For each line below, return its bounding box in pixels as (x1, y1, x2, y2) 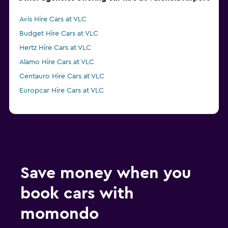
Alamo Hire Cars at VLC (19, 59, 94, 66)
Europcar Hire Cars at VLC (19, 87, 104, 95)
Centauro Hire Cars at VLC (19, 73, 104, 80)
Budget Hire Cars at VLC (19, 30, 98, 38)
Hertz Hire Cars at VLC (19, 44, 91, 52)
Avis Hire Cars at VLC (19, 16, 87, 23)
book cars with (20, 185, 134, 202)
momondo (20, 206, 99, 222)
